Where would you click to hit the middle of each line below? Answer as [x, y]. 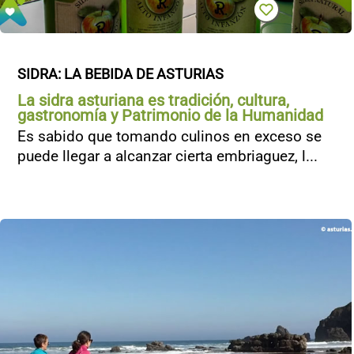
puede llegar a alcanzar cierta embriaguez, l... [168, 156]
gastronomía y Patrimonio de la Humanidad [170, 115]
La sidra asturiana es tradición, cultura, [153, 100]
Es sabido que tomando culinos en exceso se [169, 136]
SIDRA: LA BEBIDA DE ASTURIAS [121, 74]
